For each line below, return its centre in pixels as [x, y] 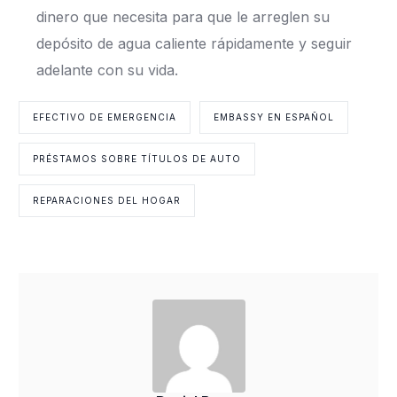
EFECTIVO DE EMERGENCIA [105, 117]
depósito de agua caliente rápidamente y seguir [194, 44]
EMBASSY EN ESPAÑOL [274, 117]
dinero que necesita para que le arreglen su [183, 17]
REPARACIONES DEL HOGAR [107, 201]
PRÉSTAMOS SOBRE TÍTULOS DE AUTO [137, 159]
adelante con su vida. [107, 70]
